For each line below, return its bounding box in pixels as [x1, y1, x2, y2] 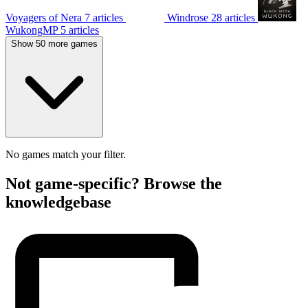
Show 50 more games [11, 38, 98, 49]
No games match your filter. [5, 148, 126, 160]
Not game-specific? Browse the [5, 174, 222, 192]
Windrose [167, 11, 208, 23]
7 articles [85, 11, 126, 23]
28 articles [211, 11, 258, 23]
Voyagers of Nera [5, 11, 82, 23]
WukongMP [5, 23, 58, 36]
